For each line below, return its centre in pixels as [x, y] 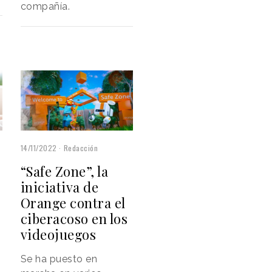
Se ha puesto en [59, 259]
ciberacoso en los [74, 219]
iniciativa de [59, 187]
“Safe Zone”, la [64, 172]
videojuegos [58, 235]
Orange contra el [73, 203]
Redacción [81, 148]
